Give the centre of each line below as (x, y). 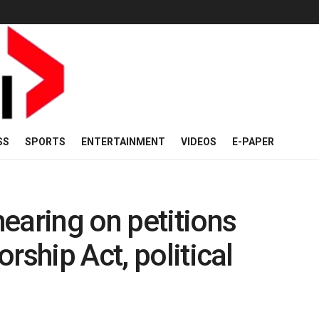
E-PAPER (253, 142)
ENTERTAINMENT (123, 142)
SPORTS (45, 142)
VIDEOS (199, 142)
